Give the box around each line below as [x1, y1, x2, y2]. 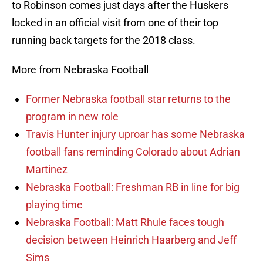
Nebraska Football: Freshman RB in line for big [26, 181, 240, 194]
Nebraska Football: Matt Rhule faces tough [26, 216, 224, 229]
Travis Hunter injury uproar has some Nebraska [26, 128, 245, 141]
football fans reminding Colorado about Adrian [26, 146, 240, 159]
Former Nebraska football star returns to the [26, 93, 231, 106]
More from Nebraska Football [12, 63, 149, 76]
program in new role [26, 110, 119, 123]
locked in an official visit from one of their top [12, 16, 218, 29]
